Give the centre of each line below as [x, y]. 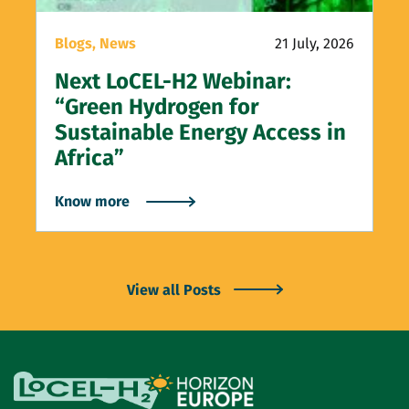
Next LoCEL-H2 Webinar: [173, 81]
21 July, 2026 [315, 43]
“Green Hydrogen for [157, 106]
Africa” [89, 157]
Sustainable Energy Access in [200, 132]
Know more [92, 201]
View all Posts [175, 289]
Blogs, [77, 43]
